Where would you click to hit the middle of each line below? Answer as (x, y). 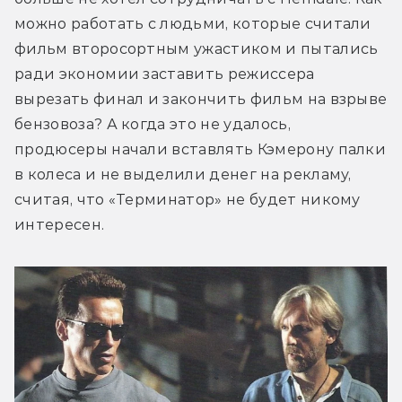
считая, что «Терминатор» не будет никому (188, 199)
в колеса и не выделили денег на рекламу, (183, 174)
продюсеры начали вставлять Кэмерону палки (201, 149)
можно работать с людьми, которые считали (193, 23)
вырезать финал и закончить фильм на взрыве (201, 99)
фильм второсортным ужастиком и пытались (197, 48)
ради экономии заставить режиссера (165, 74)
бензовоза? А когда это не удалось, (153, 124)
